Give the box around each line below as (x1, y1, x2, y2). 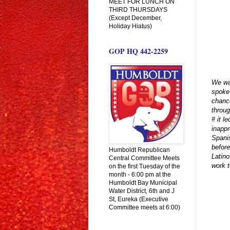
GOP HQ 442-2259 (109, 45, 168, 56)
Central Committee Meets (109, 154, 180, 162)
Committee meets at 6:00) (109, 203, 180, 211)
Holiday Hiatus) (109, 22, 152, 30)
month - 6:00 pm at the (109, 170, 171, 178)
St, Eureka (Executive (109, 195, 168, 203)
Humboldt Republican (109, 146, 170, 154)
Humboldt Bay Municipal (109, 179, 177, 186)
